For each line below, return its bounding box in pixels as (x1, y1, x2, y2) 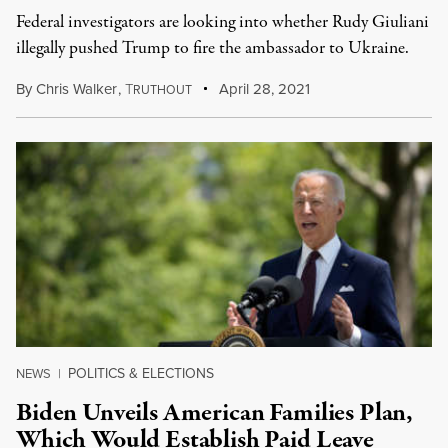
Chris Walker (36, 78, 117, 100)
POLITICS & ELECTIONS (68, 363, 214, 384)
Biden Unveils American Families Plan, (16, 395, 414, 431)
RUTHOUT (132, 81, 192, 99)
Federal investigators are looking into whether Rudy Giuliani (16, 10, 429, 35)
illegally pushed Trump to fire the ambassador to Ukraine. (16, 36, 409, 61)
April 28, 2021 (215, 78, 311, 100)
